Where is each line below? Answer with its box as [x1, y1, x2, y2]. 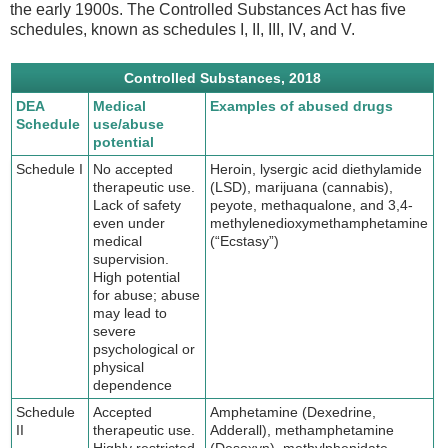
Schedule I [16, 160, 84, 177]
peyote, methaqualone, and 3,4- [210, 196, 414, 213]
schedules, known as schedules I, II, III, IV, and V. [10, 21, 355, 39]
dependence [93, 376, 173, 393]
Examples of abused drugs [210, 97, 394, 114]
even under [93, 214, 166, 231]
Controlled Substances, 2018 [124, 69, 321, 86]
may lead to [93, 304, 168, 321]
